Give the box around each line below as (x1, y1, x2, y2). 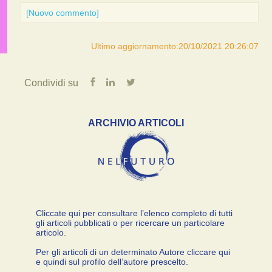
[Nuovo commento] (25, 8, 99, 18)
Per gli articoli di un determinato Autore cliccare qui (36, 246, 230, 257)
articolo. (36, 227, 66, 237)
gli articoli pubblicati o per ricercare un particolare (36, 217, 225, 228)
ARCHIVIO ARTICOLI (88, 117, 184, 128)
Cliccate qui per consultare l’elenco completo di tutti (36, 208, 233, 218)
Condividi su (24, 77, 78, 88)
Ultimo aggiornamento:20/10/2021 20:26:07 (91, 41, 259, 51)
